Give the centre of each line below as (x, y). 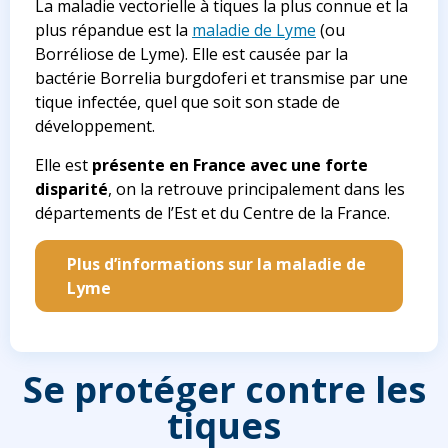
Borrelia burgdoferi (173, 78)
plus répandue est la (113, 30)
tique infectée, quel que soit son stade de (187, 102)
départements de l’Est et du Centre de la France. (212, 213)
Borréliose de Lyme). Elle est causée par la (191, 54)
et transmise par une (327, 78)
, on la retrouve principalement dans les (256, 189)
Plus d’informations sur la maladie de (216, 264)
